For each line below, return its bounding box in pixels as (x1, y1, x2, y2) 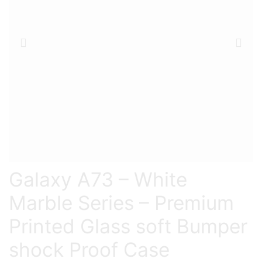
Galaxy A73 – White (9, 167, 187, 191)
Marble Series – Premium (9, 191, 234, 215)
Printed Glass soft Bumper (9, 214, 247, 238)
